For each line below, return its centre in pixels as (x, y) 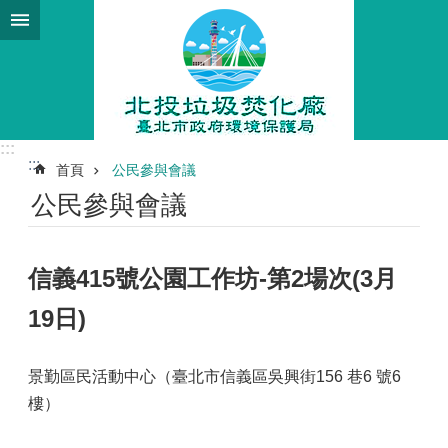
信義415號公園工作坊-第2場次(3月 (212, 278)
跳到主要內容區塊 (74, 19)
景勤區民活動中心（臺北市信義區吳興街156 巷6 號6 (214, 376)
